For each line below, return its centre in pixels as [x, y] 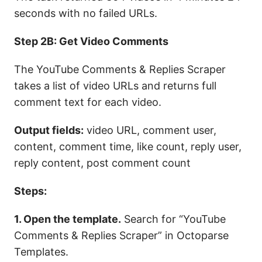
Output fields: [49, 130]
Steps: [30, 191]
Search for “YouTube [173, 219]
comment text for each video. [88, 102]
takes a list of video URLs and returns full [115, 86]
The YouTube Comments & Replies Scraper [120, 70]
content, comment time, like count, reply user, [128, 147]
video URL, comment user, [150, 130]
